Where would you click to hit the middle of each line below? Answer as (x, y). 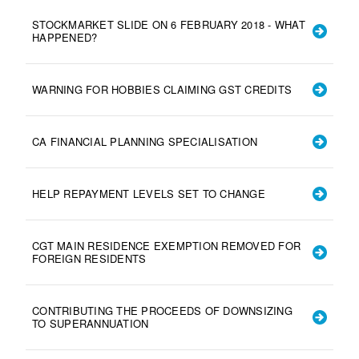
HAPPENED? (65, 37)
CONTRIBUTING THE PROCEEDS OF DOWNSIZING (162, 310)
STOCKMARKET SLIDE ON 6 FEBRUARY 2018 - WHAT (169, 24)
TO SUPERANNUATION (91, 323)
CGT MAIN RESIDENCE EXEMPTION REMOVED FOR (166, 245)
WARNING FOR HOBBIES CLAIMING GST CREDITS (162, 89)
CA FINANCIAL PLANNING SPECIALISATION (145, 141)
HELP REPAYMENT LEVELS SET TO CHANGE (149, 193)
